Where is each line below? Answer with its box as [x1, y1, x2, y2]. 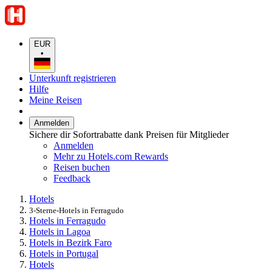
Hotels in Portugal [29, 248, 98, 259]
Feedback [53, 172, 90, 183]
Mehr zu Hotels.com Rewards [53, 151, 168, 161]
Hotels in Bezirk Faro [29, 237, 112, 248]
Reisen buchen [53, 161, 110, 172]
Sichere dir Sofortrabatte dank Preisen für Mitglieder [29, 129, 229, 140]
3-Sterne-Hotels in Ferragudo [29, 205, 124, 215]
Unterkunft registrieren [29, 72, 116, 83]
